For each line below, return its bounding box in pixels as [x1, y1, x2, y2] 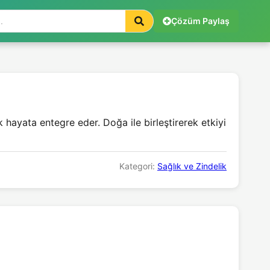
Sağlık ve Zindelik [157, 161, 227, 172]
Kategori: [119, 161, 157, 172]
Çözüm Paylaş [171, 16, 230, 26]
